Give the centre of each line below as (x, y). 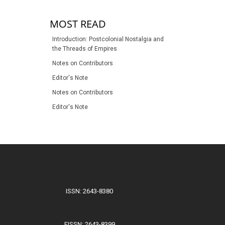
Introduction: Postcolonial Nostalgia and (108, 39)
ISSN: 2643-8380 (89, 191)
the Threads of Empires (85, 49)
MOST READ (78, 24)
